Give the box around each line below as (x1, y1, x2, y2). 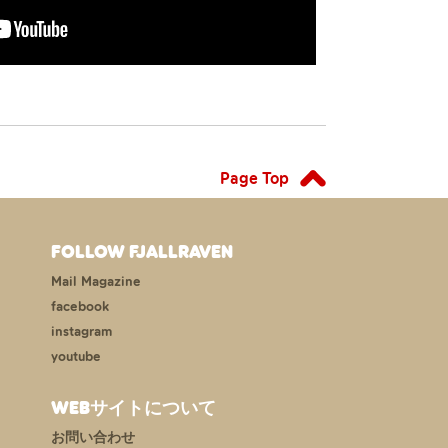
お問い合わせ (51, 428, 135, 446)
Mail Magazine (51, 273, 141, 290)
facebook (51, 298, 109, 315)
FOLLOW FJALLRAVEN (51, 241, 233, 263)
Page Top (220, 167, 289, 188)
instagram (51, 323, 112, 340)
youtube (51, 348, 101, 365)
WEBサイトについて (51, 396, 216, 419)
